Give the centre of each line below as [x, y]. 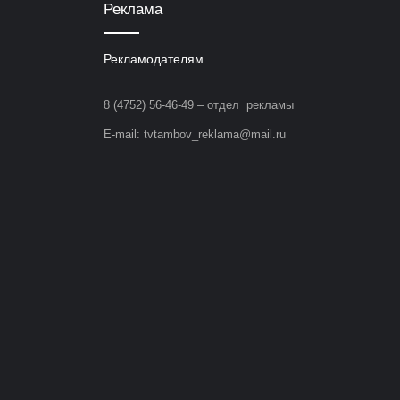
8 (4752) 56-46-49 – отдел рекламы [199, 105]
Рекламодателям [154, 60]
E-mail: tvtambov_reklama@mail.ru [195, 135]
